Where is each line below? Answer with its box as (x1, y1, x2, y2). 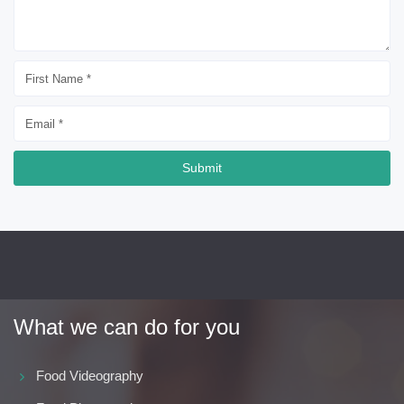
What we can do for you (14, 315, 240, 340)
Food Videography (36, 368, 143, 384)
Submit (182, 161, 222, 176)
